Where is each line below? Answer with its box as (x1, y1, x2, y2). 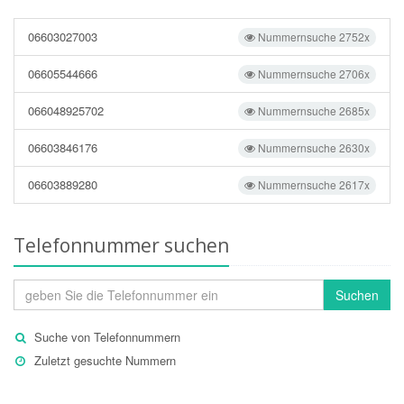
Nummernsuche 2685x (255, 103, 370, 118)
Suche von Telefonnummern (34, 328, 180, 345)
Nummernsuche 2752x (255, 29, 370, 44)
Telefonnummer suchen (14, 233, 229, 258)
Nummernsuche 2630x (255, 140, 370, 155)
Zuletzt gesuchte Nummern (34, 352, 176, 369)
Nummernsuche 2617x (255, 177, 370, 192)
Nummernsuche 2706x (255, 66, 370, 81)
